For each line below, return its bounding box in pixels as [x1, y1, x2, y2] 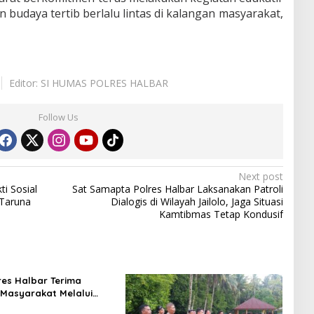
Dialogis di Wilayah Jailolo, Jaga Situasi [110, 194, 283, 208]
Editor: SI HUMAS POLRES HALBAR [8, 76, 168, 90]
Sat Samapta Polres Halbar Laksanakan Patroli [71, 182, 283, 196]
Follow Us [39, 110, 79, 123]
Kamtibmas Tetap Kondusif [158, 207, 283, 221]
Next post [238, 169, 283, 183]
